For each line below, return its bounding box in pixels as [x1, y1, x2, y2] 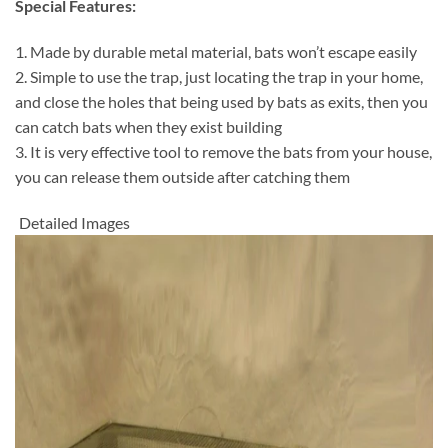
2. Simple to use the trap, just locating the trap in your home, [15, 67, 423, 87]
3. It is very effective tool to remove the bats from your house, [15, 142, 432, 162]
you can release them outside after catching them [15, 167, 350, 187]
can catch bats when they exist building [15, 117, 282, 137]
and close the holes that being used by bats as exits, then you [15, 92, 428, 112]
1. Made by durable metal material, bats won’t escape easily [15, 42, 417, 62]
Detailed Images [19, 212, 130, 232]
